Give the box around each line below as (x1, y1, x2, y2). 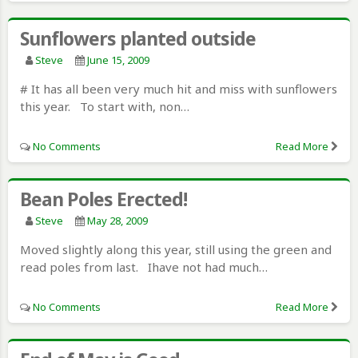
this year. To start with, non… (20, 97, 189, 114)
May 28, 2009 (87, 213, 148, 228)
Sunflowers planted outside (20, 25, 256, 51)
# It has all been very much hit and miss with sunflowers (20, 80, 337, 97)
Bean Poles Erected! (20, 185, 187, 212)
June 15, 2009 (87, 52, 149, 67)
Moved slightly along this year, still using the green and (20, 241, 332, 257)
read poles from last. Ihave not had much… (20, 258, 268, 275)
